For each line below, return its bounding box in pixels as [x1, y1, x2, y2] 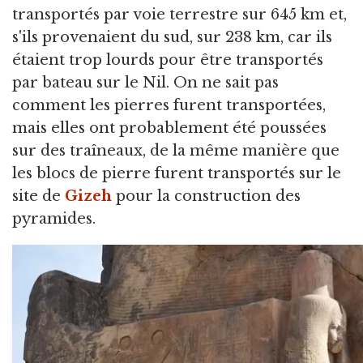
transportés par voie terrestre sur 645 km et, [12, 6, 347, 24]
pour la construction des [112, 187, 301, 206]
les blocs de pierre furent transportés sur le [12, 164, 341, 183]
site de [12, 187, 65, 206]
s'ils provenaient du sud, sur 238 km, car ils [12, 28, 332, 47]
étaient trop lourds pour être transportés [12, 51, 323, 70]
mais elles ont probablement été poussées [12, 119, 327, 138]
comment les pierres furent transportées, [12, 96, 326, 115]
